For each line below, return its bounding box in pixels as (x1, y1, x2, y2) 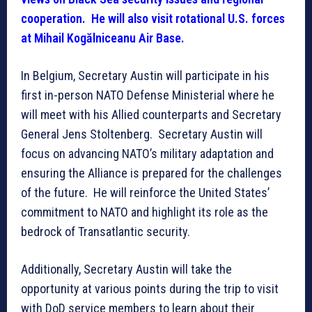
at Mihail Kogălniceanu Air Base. (21, 31, 185, 46)
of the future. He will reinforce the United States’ (21, 185, 270, 201)
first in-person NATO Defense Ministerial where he (21, 88, 274, 103)
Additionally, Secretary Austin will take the (21, 262, 232, 277)
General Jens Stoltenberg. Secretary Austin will (21, 127, 263, 142)
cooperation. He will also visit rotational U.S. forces (21, 11, 285, 26)
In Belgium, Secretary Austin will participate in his (21, 68, 270, 84)
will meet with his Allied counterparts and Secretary (21, 107, 281, 123)
